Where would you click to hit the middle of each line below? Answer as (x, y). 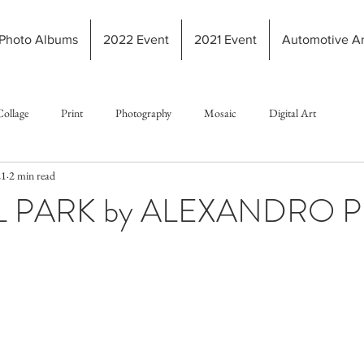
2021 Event (225, 39)
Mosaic (220, 113)
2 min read (32, 175)
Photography (143, 113)
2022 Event (136, 39)
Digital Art (292, 113)
